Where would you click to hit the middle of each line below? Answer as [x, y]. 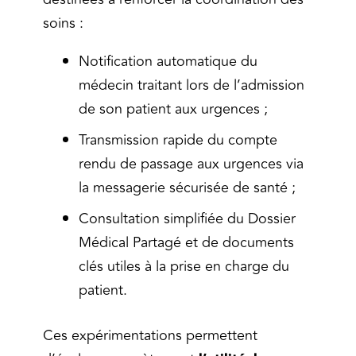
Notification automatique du [168, 61]
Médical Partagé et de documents [186, 242]
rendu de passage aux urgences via [191, 163]
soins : [63, 23]
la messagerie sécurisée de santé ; [187, 187]
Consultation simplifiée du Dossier [187, 218]
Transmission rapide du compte [178, 139]
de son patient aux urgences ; [173, 108]
